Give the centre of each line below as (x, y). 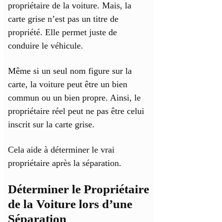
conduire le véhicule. (46, 46)
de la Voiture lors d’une (70, 204)
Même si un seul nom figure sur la (70, 71)
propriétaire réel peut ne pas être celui (76, 111)
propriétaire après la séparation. (65, 163)
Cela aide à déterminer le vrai (61, 150)
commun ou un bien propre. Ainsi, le (74, 98)
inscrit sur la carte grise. (51, 125)
